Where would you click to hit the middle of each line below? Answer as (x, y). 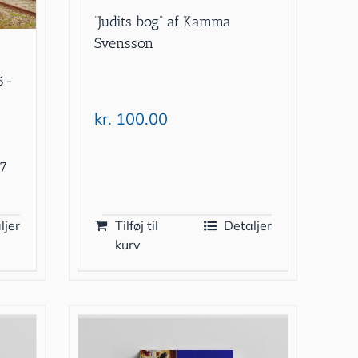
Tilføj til (137, 225)
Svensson (124, 44)
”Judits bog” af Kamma (163, 22)
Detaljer (247, 225)
